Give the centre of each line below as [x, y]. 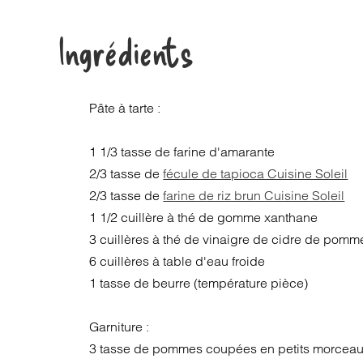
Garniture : [120, 327]
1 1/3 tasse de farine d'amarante [182, 152]
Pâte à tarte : [125, 108]
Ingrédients [126, 51]
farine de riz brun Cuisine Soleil [254, 195]
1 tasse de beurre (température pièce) [199, 283]
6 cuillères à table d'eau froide [177, 261]
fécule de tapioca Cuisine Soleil [256, 173]
